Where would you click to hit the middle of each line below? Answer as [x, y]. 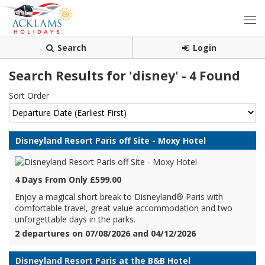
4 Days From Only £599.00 [68, 180]
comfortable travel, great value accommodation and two [124, 208]
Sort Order [29, 96]
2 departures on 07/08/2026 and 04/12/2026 [105, 233]
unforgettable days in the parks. [75, 219]
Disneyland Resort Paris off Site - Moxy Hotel [111, 140]
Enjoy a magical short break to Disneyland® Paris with [119, 197]
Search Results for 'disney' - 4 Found [125, 76]
